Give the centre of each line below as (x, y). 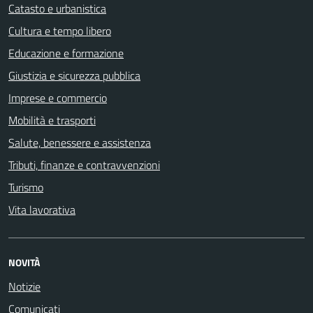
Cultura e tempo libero (60, 30)
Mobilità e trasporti (52, 120)
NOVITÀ (24, 262)
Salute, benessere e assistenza (80, 142)
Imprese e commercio (58, 97)
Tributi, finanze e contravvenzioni (84, 165)
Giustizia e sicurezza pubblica (74, 75)
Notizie (24, 286)
